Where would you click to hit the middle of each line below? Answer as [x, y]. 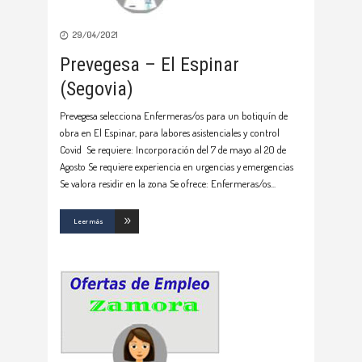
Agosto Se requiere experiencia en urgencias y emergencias [177, 167]
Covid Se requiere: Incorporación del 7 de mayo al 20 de [173, 150]
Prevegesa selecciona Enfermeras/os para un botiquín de [174, 116]
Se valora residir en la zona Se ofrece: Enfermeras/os [165, 184]
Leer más [88, 221]
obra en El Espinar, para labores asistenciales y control [170, 133]
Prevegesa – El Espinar [149, 65]
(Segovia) [97, 89]
